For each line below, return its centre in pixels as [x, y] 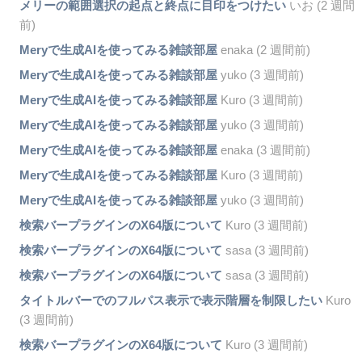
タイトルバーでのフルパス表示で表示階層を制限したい [170, 300]
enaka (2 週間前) [263, 49]
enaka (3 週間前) [263, 149]
